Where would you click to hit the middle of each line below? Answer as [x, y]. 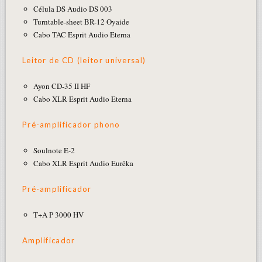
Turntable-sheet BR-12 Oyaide [82, 21]
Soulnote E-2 [54, 150]
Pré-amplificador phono [71, 124]
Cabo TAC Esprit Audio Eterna [82, 34]
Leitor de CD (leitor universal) [84, 60]
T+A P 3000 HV [59, 214]
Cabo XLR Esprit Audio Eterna [83, 99]
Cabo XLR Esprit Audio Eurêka [84, 163]
